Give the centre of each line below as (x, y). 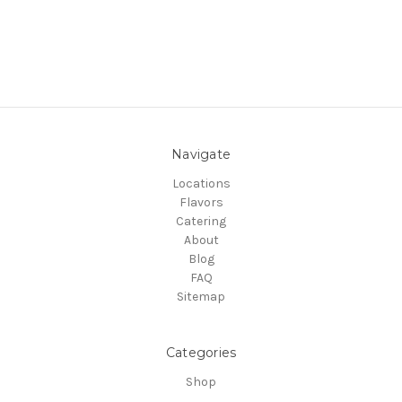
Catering (201, 221)
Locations (201, 183)
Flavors (201, 202)
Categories (201, 352)
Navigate (201, 154)
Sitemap (201, 296)
